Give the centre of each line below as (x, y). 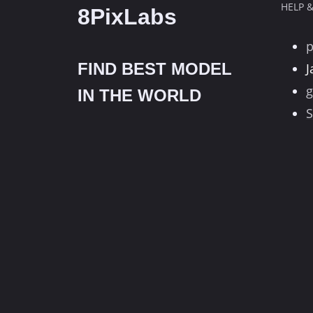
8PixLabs (127, 17)
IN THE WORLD (139, 95)
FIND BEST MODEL (155, 69)
